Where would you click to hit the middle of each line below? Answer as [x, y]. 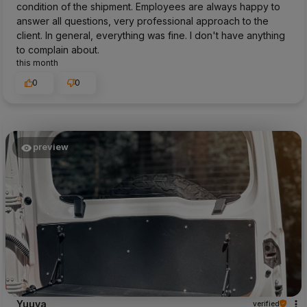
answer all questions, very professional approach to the [143, 21]
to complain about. [58, 49]
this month [37, 62]
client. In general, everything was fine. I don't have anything [151, 35]
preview [50, 147]
